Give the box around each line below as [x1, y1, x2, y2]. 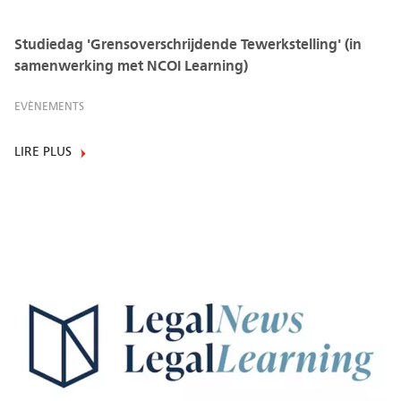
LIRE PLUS [14, 145, 72, 158]
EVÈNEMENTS [14, 100, 84, 112]
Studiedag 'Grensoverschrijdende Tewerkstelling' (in [14, 37, 362, 52]
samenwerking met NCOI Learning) [14, 58, 248, 73]
